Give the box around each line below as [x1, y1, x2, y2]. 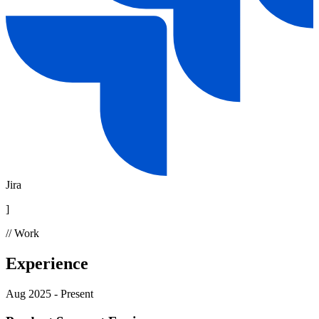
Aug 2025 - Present [6, 288, 93, 300]
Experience [6, 254, 88, 273]
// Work [6, 227, 39, 240]
